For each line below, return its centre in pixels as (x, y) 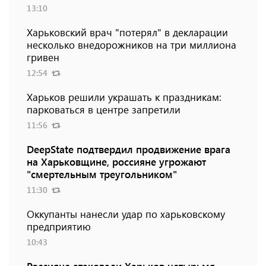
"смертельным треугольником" (102, 174)
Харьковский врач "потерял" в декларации (127, 32)
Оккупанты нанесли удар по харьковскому (126, 214)
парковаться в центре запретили (104, 110)
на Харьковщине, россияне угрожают (116, 162)
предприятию (59, 227)
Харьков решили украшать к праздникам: (124, 97)
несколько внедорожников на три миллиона (132, 45)
